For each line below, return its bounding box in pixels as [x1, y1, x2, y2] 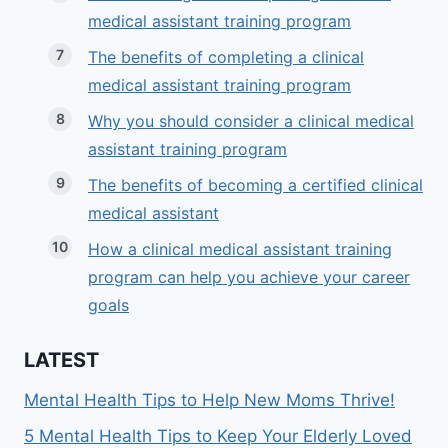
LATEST [24, 347, 99, 372]
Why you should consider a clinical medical [88, 111, 414, 132]
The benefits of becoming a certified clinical [88, 175, 423, 196]
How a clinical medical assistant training [88, 239, 392, 260]
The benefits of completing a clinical [88, 47, 364, 68]
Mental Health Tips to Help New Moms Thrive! [24, 389, 395, 410]
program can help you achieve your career [88, 267, 410, 288]
